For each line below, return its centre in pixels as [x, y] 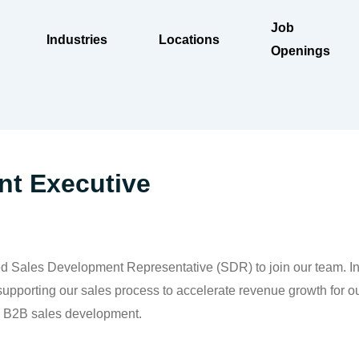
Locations [190, 39]
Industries [77, 39]
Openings [301, 51]
